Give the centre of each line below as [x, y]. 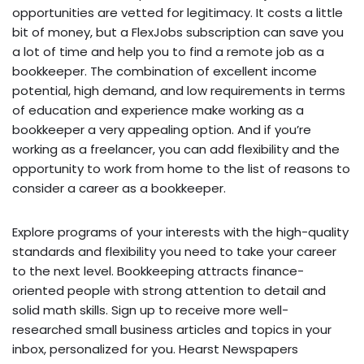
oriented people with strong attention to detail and [169, 291]
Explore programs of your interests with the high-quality [180, 232]
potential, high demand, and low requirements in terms [179, 91]
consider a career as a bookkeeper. [119, 188]
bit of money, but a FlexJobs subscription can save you [178, 32]
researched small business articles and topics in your [172, 330]
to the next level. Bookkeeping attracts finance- [158, 271]
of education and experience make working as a [158, 110]
